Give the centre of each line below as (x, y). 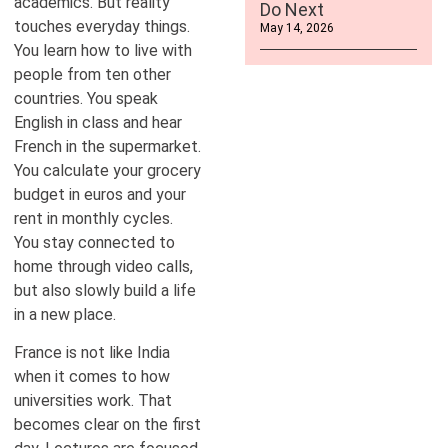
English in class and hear (98, 123)
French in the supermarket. (107, 147)
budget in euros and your (100, 195)
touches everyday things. (102, 27)
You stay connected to (94, 243)
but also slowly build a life (105, 291)
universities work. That (93, 401)
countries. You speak (86, 99)
